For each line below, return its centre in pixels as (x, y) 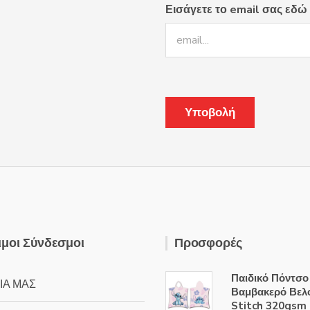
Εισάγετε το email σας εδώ (236, 10)
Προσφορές (208, 243)
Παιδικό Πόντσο (270, 279)
